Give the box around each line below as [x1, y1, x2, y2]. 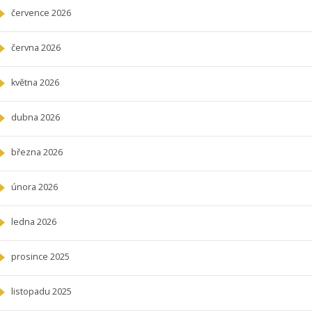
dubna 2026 [11, 111, 60, 124]
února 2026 [11, 181, 58, 194]
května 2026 [11, 77, 59, 89]
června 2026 [11, 42, 61, 54]
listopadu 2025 [11, 286, 72, 298]
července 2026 [11, 7, 71, 19]
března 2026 [11, 146, 63, 159]
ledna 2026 [11, 216, 56, 228]
